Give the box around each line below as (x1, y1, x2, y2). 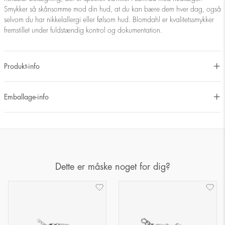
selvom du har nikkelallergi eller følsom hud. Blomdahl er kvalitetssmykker (4, 16, 214, 24)
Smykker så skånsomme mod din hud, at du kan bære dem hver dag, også (4, 6, 221, 13)
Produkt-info (4, 62, 40, 70)
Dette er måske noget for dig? (55, 162, 170, 172)
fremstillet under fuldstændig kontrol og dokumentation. (4, 27, 162, 34)
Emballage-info (4, 93, 49, 100)
